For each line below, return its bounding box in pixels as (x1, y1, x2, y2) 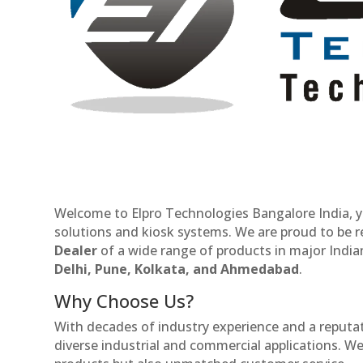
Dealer (54, 241, 98, 259)
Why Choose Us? (54, 288, 194, 313)
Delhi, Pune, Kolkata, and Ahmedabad (54, 259, 300, 278)
